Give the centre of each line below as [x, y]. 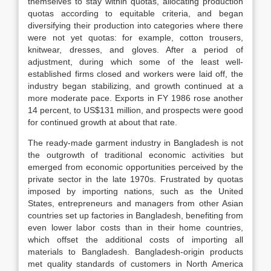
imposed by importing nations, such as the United [135, 191]
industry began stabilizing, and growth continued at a [135, 86]
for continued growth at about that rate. [103, 122]
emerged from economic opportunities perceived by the [135, 167]
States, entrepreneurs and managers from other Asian [135, 203]
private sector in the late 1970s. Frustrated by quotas [135, 179]
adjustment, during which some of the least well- [135, 62]
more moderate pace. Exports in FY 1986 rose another [135, 98]
